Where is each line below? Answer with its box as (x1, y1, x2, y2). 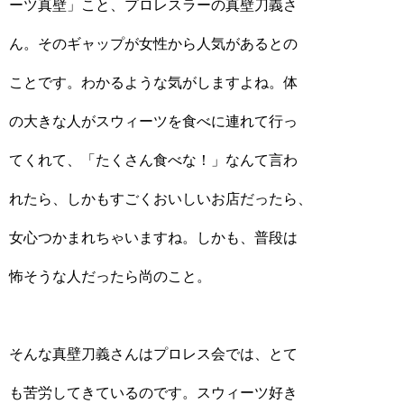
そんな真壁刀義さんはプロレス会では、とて (9, 346, 298, 362)
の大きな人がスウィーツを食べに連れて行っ (9, 114, 298, 129)
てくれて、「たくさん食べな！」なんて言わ (9, 152, 298, 168)
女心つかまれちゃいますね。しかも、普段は (9, 230, 298, 245)
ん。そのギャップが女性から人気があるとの (9, 36, 298, 51)
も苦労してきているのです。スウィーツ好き (9, 385, 298, 400)
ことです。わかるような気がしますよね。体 (9, 75, 298, 90)
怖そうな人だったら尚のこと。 (9, 269, 211, 284)
